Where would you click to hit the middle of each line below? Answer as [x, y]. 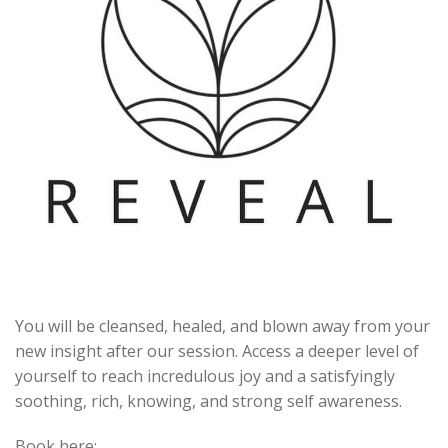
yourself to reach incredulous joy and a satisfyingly [205, 375]
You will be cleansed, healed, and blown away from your [222, 325]
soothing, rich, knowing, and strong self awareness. [208, 400]
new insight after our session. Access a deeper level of [217, 350]
